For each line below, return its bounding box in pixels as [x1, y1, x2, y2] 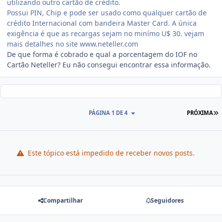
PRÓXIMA [187, 109, 214, 116]
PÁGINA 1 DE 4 [88, 109, 129, 116]
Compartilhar [43, 196, 83, 205]
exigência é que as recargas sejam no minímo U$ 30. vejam [7, 28, 204, 38]
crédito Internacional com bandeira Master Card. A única [7, 18, 197, 28]
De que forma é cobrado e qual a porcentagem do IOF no [7, 49, 197, 59]
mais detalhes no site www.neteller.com [7, 39, 138, 49]
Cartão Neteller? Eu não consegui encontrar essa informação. [7, 59, 211, 69]
